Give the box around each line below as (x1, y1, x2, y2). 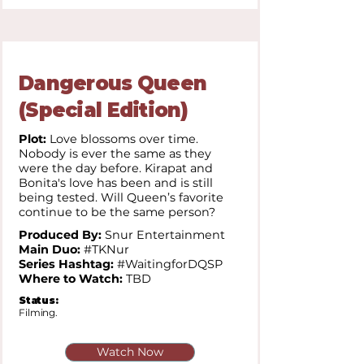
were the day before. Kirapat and (19, 161, 213, 175)
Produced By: (19, 227, 105, 242)
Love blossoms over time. (46, 132, 198, 146)
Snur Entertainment (105, 227, 225, 242)
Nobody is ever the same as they (19, 146, 211, 161)
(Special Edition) (19, 98, 188, 122)
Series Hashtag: (19, 257, 117, 271)
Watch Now (97, 344, 163, 359)
